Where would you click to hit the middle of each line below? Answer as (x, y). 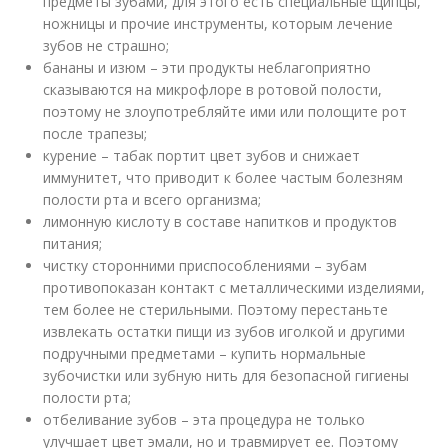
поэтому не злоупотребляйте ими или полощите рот (225, 111)
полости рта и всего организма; (152, 199)
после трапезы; (95, 133)
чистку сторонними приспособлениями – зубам (205, 265)
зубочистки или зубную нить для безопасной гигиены (226, 375)
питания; (73, 243)
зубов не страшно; (106, 45)
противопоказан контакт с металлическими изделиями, (234, 287)
